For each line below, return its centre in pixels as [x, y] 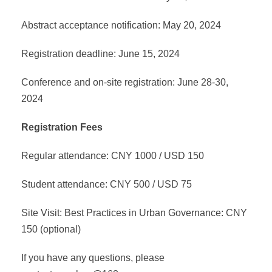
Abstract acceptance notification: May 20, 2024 [121, 25]
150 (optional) [51, 229]
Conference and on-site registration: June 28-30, [125, 82]
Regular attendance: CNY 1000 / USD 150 [113, 156]
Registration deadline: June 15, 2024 [100, 54]
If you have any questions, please [93, 258]
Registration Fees [62, 127]
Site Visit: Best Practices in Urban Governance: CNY [134, 213]
